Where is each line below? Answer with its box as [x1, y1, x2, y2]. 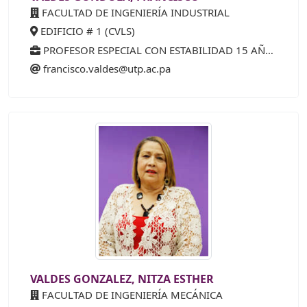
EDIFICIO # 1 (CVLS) [38, 24, 135, 38]
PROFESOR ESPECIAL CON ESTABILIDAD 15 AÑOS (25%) [40, 42, 265, 57]
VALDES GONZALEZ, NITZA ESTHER [30, 271, 214, 287]
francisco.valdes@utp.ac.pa [43, 62, 171, 76]
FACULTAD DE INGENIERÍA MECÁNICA [39, 288, 223, 302]
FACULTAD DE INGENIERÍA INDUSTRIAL [39, 5, 230, 19]
